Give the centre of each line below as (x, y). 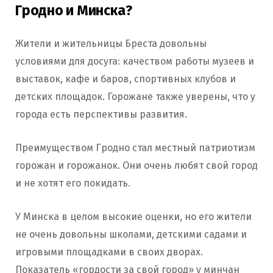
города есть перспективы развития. (101, 115)
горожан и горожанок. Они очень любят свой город (136, 166)
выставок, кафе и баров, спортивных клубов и (126, 79)
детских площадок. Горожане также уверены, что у (135, 97)
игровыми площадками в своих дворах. (109, 252)
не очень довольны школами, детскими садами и (131, 235)
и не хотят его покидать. (73, 183)
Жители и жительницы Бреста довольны (111, 44)
